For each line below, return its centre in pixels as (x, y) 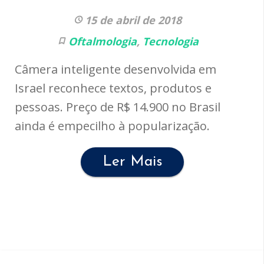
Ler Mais (133, 162)
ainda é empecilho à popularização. (112, 126)
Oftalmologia (102, 41)
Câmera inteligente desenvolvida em (115, 69)
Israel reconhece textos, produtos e (113, 88)
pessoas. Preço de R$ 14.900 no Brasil (118, 107)
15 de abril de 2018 (133, 20)
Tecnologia (170, 41)
